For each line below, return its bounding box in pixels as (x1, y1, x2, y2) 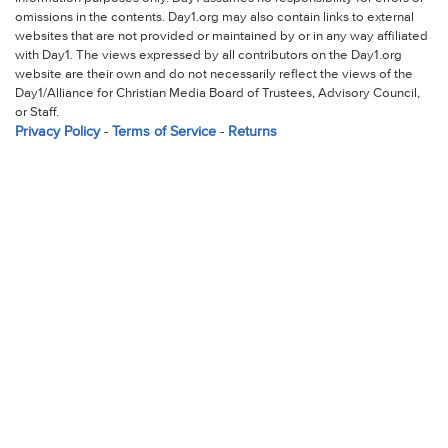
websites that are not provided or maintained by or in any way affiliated (14, 30, 428, 44)
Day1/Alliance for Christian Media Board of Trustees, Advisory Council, (14, 87, 420, 101)
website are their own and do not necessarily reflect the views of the (14, 68, 413, 82)
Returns (227, 125, 277, 140)
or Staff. (14, 106, 59, 120)
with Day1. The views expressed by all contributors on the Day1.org (14, 49, 402, 63)
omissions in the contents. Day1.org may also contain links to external (14, 11, 414, 25)
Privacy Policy (14, 125, 100, 140)
